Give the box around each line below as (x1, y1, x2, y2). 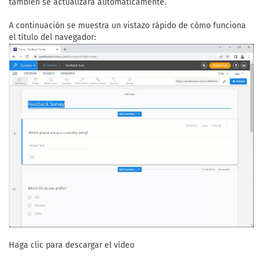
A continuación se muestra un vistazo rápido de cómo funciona (9, 21, 246, 31)
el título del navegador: (9, 32, 96, 42)
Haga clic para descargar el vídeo (9, 240, 134, 251)
